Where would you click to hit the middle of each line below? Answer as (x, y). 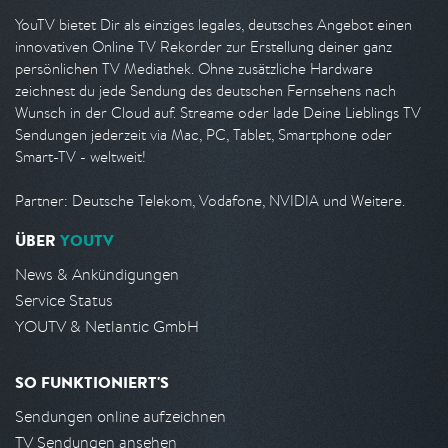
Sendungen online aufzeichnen (120, 417)
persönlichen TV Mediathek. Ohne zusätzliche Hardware (194, 69)
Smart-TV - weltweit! (80, 157)
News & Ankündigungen (97, 275)
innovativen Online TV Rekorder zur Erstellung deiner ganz (203, 47)
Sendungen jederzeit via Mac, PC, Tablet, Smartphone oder (203, 135)
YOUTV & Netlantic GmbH (107, 327)
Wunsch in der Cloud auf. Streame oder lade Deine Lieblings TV (218, 113)
